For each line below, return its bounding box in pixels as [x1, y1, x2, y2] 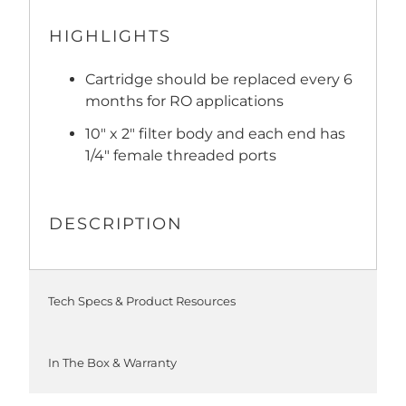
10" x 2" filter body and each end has [85, 124, 346, 142]
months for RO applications [85, 92, 285, 110]
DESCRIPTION [49, 213, 184, 233]
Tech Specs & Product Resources [48, 293, 237, 308]
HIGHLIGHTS [49, 25, 172, 45]
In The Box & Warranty [48, 354, 178, 370]
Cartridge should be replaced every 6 [85, 70, 353, 88]
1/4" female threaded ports [85, 146, 277, 164]
